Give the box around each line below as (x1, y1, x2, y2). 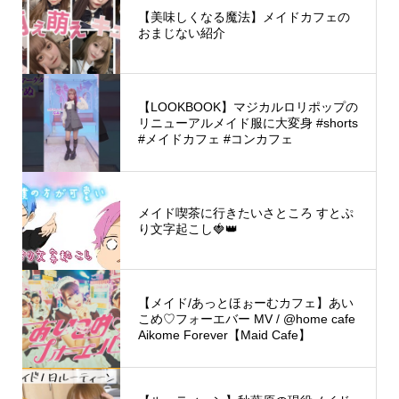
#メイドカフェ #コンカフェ (137, 131, 293, 146)
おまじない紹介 (137, 25, 225, 40)
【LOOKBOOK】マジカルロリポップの (137, 99, 358, 114)
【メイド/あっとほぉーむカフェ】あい (137, 295, 354, 310)
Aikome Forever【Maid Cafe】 (137, 327, 311, 342)
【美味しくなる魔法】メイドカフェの (137, 9, 350, 24)
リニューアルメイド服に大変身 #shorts (137, 115, 358, 130)
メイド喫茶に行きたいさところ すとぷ (137, 205, 354, 220)
